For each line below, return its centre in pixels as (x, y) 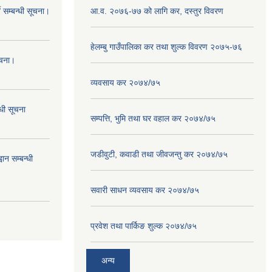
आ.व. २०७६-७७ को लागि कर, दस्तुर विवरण (157, 11)
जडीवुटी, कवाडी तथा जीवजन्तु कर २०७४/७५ (159, 154)
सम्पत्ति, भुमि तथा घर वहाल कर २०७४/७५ (153, 118)
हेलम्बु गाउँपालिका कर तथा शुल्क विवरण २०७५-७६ (166, 47)
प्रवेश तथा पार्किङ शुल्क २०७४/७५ (144, 226)
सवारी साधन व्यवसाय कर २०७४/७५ (145, 190)
